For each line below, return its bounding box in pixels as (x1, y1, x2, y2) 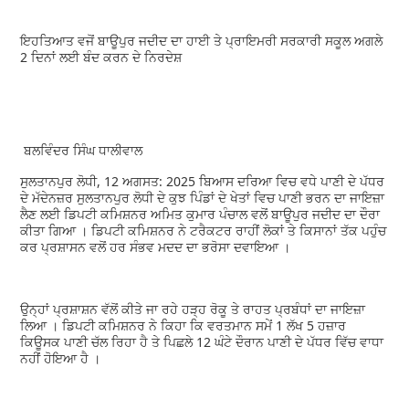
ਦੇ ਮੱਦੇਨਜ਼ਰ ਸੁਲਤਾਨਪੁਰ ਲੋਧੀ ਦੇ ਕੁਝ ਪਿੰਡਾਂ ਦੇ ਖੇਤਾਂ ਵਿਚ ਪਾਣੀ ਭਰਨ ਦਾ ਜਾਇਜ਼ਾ (20, 188, 385, 206)
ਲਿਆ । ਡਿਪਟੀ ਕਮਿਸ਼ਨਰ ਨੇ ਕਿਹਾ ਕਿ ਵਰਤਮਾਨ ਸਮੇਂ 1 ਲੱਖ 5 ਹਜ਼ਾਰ (20, 316, 347, 334)
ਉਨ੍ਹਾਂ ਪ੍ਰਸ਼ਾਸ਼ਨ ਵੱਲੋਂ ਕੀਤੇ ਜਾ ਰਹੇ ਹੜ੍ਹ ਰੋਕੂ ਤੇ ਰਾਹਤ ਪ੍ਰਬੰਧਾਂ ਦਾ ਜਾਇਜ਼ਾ (20, 299, 366, 318)
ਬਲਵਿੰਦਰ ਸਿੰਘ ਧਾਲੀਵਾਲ (20, 141, 147, 159)
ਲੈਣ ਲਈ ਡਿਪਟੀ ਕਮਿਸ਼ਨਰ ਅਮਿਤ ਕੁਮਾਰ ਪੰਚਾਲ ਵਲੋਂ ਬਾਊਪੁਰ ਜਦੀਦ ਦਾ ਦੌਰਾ (20, 204, 381, 223)
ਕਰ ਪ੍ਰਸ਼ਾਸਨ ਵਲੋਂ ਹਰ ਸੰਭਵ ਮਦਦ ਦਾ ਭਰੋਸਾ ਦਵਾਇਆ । (20, 237, 295, 256)
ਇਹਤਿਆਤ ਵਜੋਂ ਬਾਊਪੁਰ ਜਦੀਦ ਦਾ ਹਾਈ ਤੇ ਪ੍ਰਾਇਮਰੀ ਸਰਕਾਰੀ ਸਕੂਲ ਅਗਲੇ (20, 31, 383, 49)
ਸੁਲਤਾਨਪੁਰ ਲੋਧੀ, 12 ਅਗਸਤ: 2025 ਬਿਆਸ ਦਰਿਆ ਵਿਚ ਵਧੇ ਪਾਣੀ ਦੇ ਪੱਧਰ (20, 172, 385, 190)
